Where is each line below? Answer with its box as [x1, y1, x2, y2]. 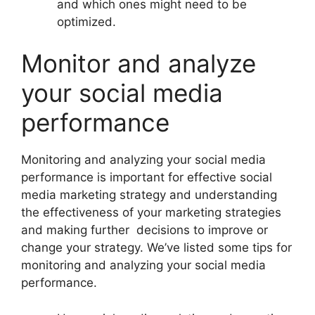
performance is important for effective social [21, 170, 272, 185]
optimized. [57, 14, 116, 29]
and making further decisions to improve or [21, 223, 268, 238]
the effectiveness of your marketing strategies [21, 205, 281, 220]
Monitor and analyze [21, 49, 256, 79]
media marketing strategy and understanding [21, 188, 277, 202]
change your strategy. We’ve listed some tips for [21, 240, 292, 255]
